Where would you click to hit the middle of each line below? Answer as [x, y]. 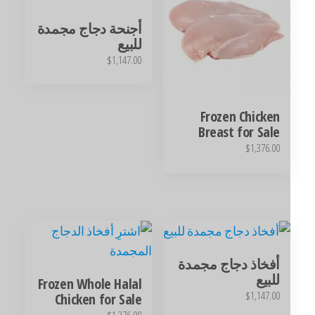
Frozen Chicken [265, 116]
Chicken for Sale [123, 300]
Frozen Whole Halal [115, 284]
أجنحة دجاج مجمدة [115, 28]
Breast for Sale [264, 131]
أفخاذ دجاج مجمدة [254, 264]
